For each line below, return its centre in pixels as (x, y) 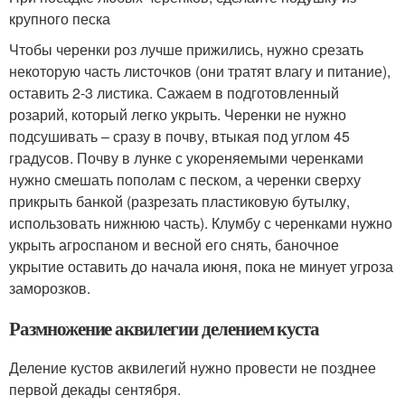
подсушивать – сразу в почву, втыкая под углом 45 (179, 136)
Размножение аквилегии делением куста (165, 328)
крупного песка (60, 19)
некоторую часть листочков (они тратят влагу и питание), (200, 71)
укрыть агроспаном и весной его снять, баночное (174, 245)
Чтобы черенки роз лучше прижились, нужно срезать (186, 49)
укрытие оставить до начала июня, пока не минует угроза (201, 266)
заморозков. (50, 288)
